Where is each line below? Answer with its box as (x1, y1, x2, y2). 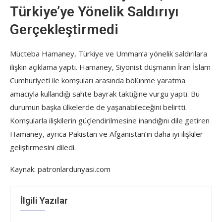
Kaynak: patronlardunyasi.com (10, 164, 111, 174)
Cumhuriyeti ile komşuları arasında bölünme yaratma (10, 75, 185, 85)
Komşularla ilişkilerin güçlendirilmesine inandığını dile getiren (10, 115, 210, 125)
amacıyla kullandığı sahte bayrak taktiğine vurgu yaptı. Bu (10, 89, 200, 99)
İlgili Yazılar (20, 195, 68, 206)
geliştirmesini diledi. (10, 142, 76, 152)
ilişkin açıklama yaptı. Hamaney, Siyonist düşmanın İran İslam (10, 62, 211, 72)
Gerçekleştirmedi (10, 21, 118, 38)
